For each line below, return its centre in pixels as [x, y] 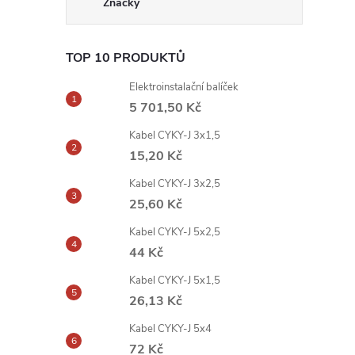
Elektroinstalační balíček [184, 87]
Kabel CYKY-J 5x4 [170, 329]
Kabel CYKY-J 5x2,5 [175, 232]
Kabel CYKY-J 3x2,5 [175, 184]
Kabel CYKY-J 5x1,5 [175, 281]
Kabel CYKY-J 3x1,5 [175, 136]
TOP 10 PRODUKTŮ [126, 58]
